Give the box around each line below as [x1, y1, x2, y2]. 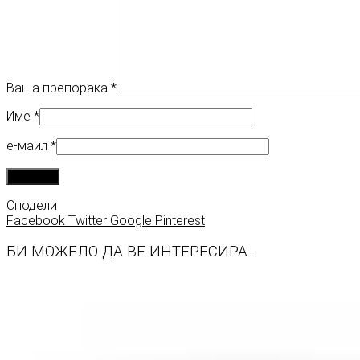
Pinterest [155, 212, 205, 228]
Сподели [6, 197, 57, 213]
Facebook [6, 212, 65, 228]
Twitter [68, 212, 107, 228]
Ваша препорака [6, 80, 111, 96]
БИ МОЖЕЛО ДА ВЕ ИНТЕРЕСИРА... [6, 243, 257, 261]
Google [110, 212, 152, 228]
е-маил [6, 137, 51, 153]
